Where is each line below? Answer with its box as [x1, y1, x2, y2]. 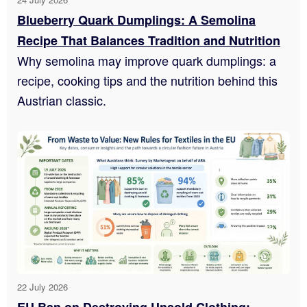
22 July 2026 [17, 280, 68, 293]
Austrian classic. [17, 91, 106, 110]
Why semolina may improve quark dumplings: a [17, 51, 276, 70]
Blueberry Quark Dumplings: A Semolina [17, 11, 256, 29]
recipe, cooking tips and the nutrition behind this [17, 71, 278, 90]
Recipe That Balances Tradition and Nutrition [17, 32, 280, 50]
